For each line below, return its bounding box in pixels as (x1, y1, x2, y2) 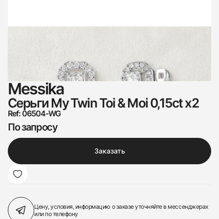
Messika (8, 79, 64, 98)
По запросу (8, 121, 58, 133)
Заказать (94, 147, 125, 155)
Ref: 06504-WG (8, 109, 61, 118)
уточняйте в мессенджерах (135, 203, 208, 210)
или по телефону (34, 210, 78, 218)
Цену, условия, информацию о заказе (34, 203, 135, 210)
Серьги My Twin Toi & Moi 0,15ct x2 (8, 95, 198, 110)
